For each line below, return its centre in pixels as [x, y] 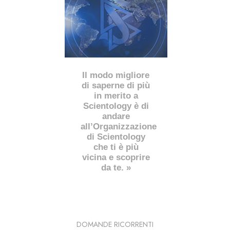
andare [116, 117]
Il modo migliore [116, 75]
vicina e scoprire [116, 158]
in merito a [116, 96]
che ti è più [116, 147]
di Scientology [116, 137]
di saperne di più [116, 86]
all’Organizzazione [119, 127]
